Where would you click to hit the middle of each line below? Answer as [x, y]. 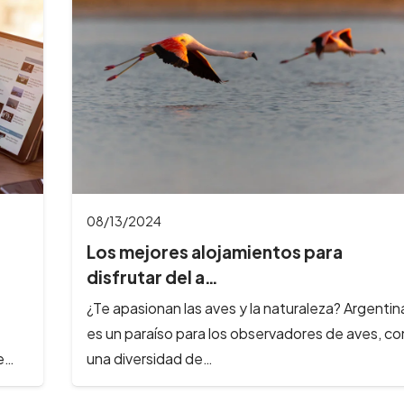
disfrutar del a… [152, 277]
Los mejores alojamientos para [214, 252]
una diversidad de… [149, 358]
